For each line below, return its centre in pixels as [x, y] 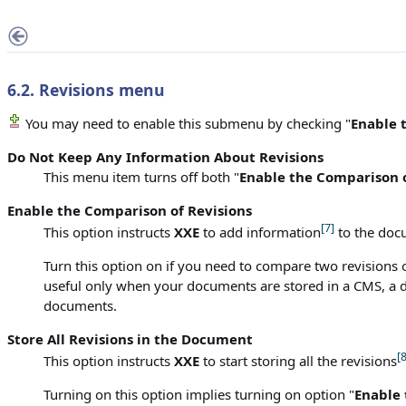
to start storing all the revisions [298, 361]
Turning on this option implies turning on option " [199, 394]
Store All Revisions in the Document [130, 339]
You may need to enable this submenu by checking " [186, 123]
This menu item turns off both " [141, 177]
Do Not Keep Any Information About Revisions [165, 157]
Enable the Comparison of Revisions [130, 210]
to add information [260, 232]
